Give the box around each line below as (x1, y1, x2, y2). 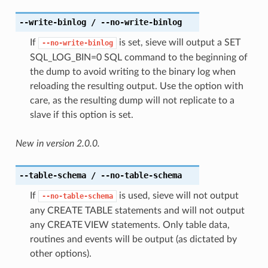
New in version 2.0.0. (15, 138, 100, 148)
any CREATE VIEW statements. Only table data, (29, 220, 230, 230)
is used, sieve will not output (116, 190, 239, 200)
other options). (29, 248, 92, 258)
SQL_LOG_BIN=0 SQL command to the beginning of (29, 52, 248, 62)
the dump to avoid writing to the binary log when (29, 66, 236, 77)
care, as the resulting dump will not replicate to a (29, 95, 234, 105)
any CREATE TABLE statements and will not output (29, 205, 245, 215)
